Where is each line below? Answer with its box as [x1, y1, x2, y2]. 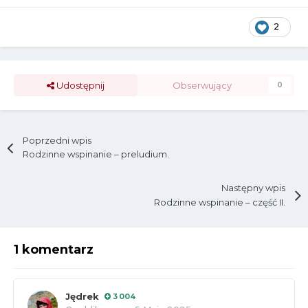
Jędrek [65, 290, 99, 302]
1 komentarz [14, 241, 93, 257]
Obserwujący [173, 80, 232, 91]
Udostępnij [54, 80, 104, 91]
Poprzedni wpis [23, 135, 92, 146]
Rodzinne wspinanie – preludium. [23, 148, 170, 160]
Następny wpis [221, 182, 285, 194]
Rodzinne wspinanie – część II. [153, 196, 285, 208]
